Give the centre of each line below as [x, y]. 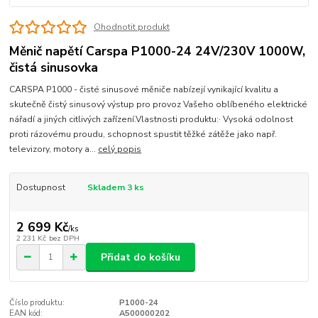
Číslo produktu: [37, 302]
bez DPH [64, 238]
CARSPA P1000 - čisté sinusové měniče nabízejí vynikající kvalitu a [144, 89]
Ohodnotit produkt [131, 27]
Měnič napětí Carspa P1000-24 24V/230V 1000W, [158, 51]
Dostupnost [40, 187]
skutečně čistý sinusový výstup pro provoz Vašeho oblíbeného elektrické [159, 104]
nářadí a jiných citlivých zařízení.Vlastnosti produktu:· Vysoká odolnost [152, 119]
